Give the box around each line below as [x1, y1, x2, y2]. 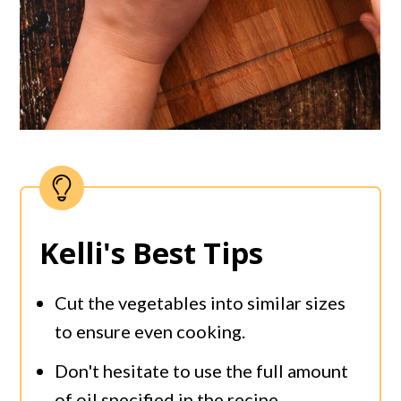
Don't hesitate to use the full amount [55, 359, 349, 381]
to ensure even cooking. [55, 320, 246, 342]
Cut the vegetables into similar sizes [55, 291, 346, 313]
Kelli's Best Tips [39, 232, 264, 273]
